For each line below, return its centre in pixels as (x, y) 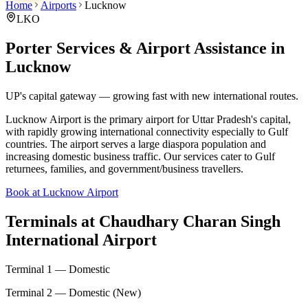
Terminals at (52, 221)
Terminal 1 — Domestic (58, 269)
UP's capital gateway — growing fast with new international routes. (152, 96)
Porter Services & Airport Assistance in (145, 48)
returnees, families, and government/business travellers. (124, 168)
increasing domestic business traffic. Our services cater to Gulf (140, 156)
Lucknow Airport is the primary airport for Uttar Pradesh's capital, (148, 119)
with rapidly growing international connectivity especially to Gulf (147, 131)
